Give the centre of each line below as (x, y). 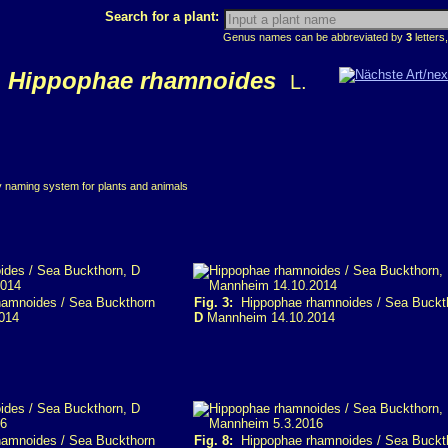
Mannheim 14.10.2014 (269, 317)
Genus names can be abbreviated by (314, 37)
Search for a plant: (164, 16)
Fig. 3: (213, 302)
